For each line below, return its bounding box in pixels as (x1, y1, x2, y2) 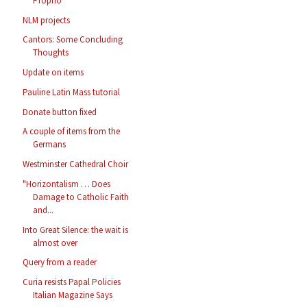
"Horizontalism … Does (23, 177, 111, 190)
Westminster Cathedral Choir (23, 158, 129, 171)
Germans (33, 138, 66, 151)
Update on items (23, 66, 84, 79)
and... (33, 204, 54, 216)
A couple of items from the (23, 125, 121, 138)
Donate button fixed (23, 106, 97, 118)
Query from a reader (23, 256, 97, 269)
